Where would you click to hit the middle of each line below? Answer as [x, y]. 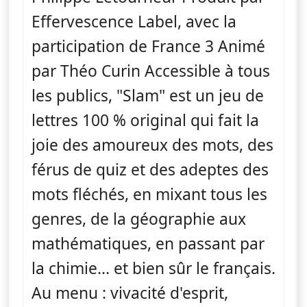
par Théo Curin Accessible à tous [151, 71]
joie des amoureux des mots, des [152, 145]
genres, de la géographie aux [139, 219]
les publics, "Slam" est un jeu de [148, 95]
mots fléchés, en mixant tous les [149, 194]
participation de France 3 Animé [148, 46]
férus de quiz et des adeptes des [150, 169]
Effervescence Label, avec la [134, 21]
